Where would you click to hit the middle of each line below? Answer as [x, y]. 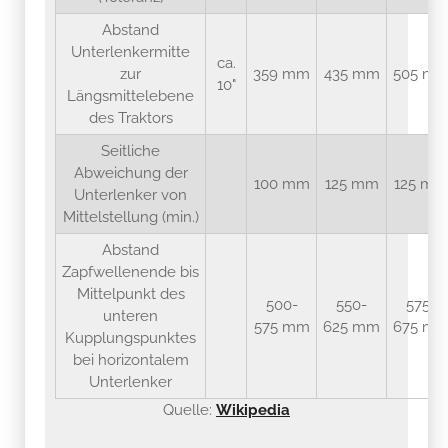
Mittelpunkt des [130, 293]
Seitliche [130, 150]
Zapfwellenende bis [130, 271]
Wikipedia [253, 409]
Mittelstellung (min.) [130, 216]
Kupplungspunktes [130, 337]
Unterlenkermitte [130, 51]
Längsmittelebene [130, 95]
